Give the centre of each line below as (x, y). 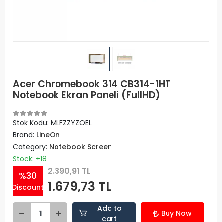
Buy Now (176, 213)
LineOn (48, 135)
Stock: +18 (30, 159)
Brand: (25, 135)
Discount (28, 187)
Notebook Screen (81, 147)
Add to (109, 208)
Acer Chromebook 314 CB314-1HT (92, 84)
